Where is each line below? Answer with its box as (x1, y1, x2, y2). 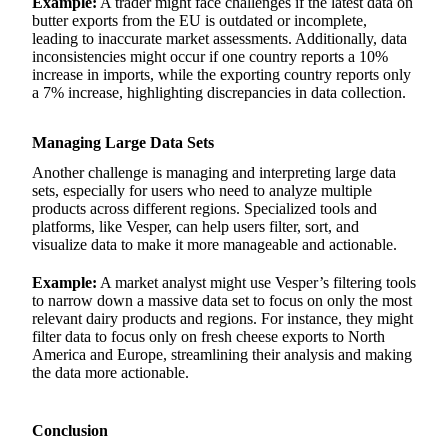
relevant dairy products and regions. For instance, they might (32, 309, 413, 327)
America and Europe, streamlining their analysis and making (32, 345, 412, 363)
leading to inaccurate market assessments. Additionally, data (32, 29, 407, 47)
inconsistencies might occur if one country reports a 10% (32, 47, 388, 65)
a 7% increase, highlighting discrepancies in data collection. (32, 83, 406, 101)
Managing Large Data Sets (32, 133, 214, 151)
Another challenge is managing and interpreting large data (32, 163, 396, 181)
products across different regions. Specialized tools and (32, 199, 377, 217)
